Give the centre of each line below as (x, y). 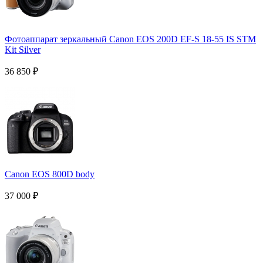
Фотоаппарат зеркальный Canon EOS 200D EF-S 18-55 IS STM (130, 39)
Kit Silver (23, 49)
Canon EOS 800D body (50, 174)
